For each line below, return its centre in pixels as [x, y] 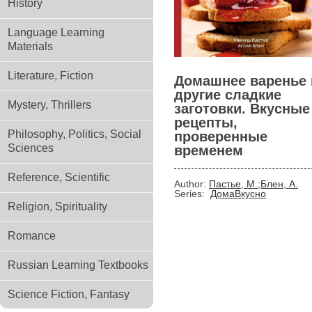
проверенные [221, 136]
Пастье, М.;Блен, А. [253, 184]
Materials [30, 46]
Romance [32, 236]
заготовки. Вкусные [242, 109]
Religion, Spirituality [57, 206]
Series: [191, 194]
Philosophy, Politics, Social [75, 134]
